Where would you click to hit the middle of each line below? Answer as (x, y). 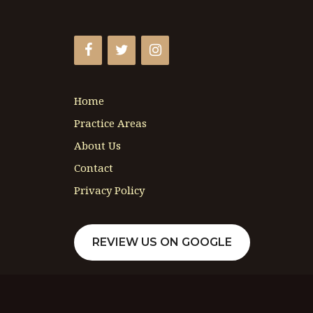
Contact (94, 167)
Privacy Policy (109, 190)
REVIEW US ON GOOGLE (162, 242)
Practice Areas (110, 123)
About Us (97, 145)
